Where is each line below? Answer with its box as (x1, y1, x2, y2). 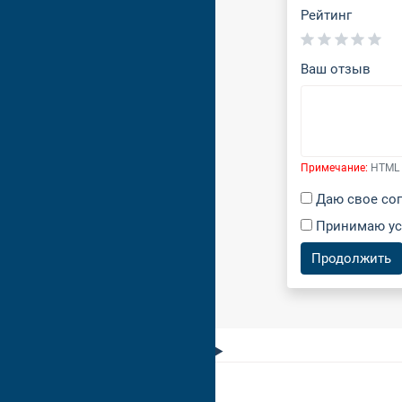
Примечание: (301, 162, 368, 175)
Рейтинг (301, 7, 352, 24)
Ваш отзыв (301, 60, 371, 77)
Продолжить (311, 249, 392, 267)
